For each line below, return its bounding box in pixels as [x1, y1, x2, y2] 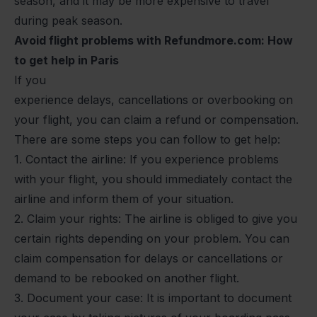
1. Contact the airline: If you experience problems [14, 151, 279, 166]
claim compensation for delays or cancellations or [14, 250, 283, 265]
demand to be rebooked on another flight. [14, 270, 239, 285]
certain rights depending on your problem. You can [14, 231, 289, 246]
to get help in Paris [14, 52, 119, 67]
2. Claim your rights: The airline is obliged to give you [14, 211, 297, 226]
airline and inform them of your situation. [14, 191, 234, 206]
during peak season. [14, 13, 122, 28]
